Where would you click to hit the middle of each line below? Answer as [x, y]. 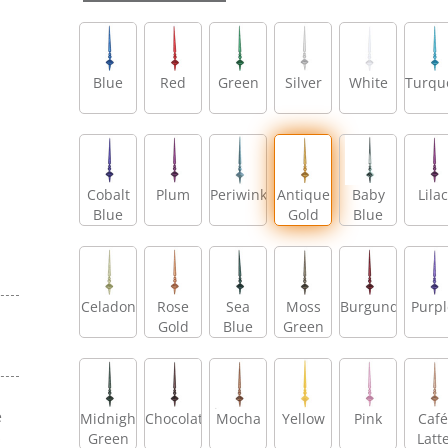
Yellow [303, 418]
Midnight [110, 418]
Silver [303, 82]
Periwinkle [244, 194]
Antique [303, 194]
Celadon [108, 306]
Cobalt [108, 194]
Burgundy [373, 306]
